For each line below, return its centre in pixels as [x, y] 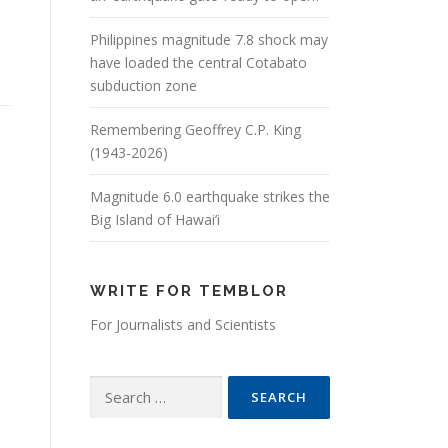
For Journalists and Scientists [183, 324]
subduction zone [143, 85]
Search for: [125, 387]
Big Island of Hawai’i [155, 219]
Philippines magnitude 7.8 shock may [209, 39]
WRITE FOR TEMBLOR [189, 291]
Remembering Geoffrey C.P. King [195, 129]
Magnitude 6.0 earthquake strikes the [210, 196]
